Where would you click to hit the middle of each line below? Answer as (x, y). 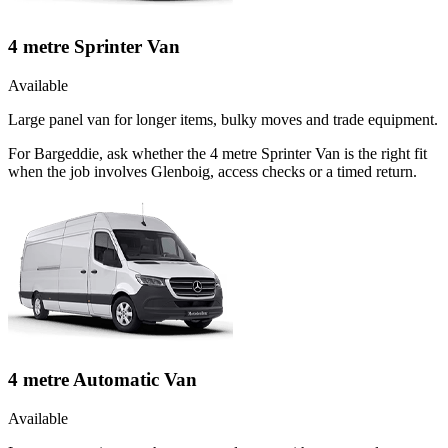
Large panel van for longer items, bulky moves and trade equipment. (223, 119)
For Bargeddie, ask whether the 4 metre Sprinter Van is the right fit (217, 153)
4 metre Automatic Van (102, 380)
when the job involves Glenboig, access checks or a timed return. (212, 171)
